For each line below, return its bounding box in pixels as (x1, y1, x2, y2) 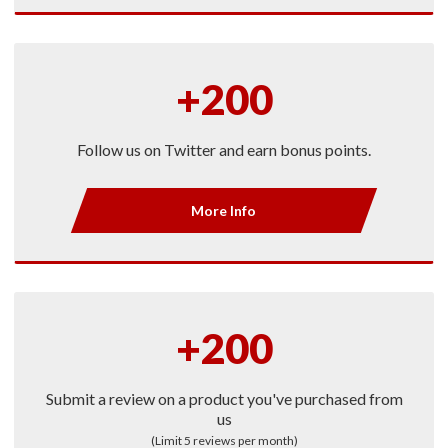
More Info (191, 201, 257, 219)
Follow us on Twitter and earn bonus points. (77, 139, 371, 159)
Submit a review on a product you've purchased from (45, 388, 403, 408)
